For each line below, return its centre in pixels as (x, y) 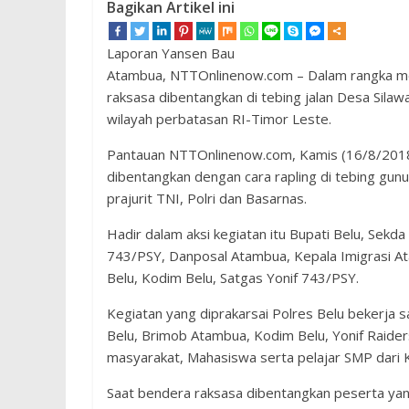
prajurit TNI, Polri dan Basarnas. (207, 198)
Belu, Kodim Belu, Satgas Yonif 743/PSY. (233, 278)
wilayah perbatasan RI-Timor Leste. (219, 119)
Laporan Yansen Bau (171, 53)
